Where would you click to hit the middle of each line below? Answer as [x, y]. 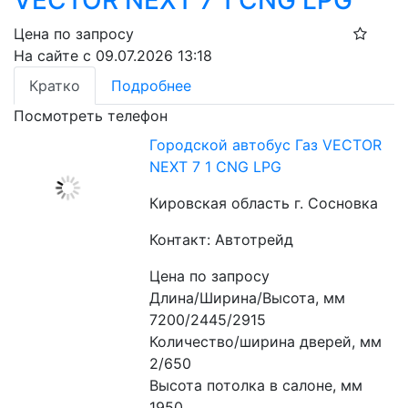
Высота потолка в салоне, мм [256, 385]
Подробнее [151, 86]
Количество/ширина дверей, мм [266, 342]
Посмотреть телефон [91, 116]
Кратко [55, 86]
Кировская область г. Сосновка [264, 203]
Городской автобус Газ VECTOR [266, 145]
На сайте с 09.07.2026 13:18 [113, 56]
